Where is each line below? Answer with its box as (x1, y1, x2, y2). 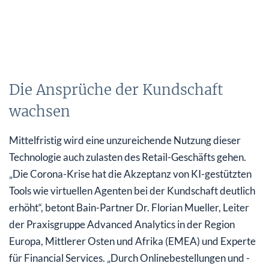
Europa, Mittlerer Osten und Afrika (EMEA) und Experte (9, 235, 256, 248)
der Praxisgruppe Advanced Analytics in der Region (9, 218, 235, 231)
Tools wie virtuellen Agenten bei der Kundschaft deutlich (9, 184, 255, 198)
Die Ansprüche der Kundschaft (9, 80, 223, 100)
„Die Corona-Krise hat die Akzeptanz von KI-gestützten (9, 168, 252, 181)
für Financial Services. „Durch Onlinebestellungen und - (9, 252, 250, 265)
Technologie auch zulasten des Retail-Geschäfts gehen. (9, 151, 246, 164)
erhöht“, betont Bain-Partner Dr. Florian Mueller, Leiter (9, 201, 249, 214)
